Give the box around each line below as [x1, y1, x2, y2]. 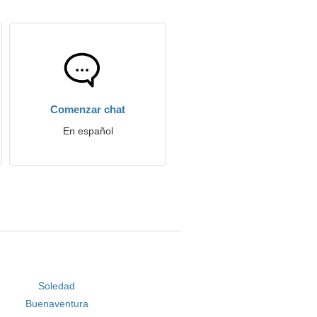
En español [62, 125, 113, 137]
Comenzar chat [50, 103, 125, 115]
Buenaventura [25, 298, 88, 309]
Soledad [38, 280, 76, 292]
